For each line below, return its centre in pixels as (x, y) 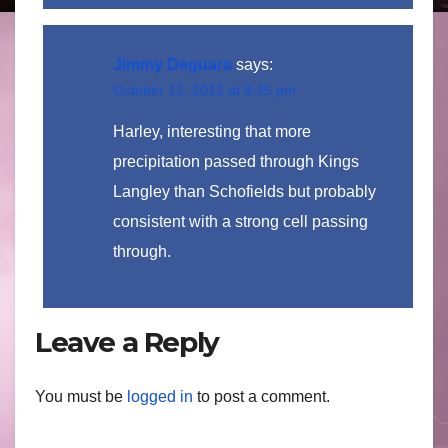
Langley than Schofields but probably (244, 191)
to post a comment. (261, 397)
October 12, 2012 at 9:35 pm (204, 89)
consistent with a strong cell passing (240, 221)
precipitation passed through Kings (236, 161)
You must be (81, 397)
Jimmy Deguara (172, 64)
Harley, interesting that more (212, 131)
